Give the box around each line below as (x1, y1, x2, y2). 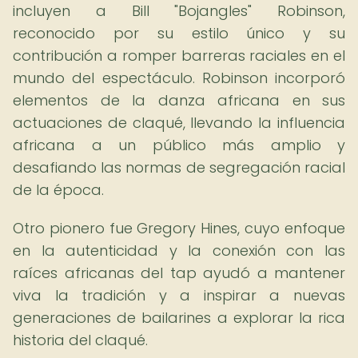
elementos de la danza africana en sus (13, 90, 345, 110)
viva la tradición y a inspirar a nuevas (13, 285, 345, 305)
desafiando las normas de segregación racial (13, 157, 345, 177)
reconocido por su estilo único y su (13, 23, 345, 43)
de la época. (13, 180, 104, 200)
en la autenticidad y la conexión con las (13, 241, 345, 261)
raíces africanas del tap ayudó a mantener (13, 263, 345, 283)
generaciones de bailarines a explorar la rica (13, 308, 345, 328)
